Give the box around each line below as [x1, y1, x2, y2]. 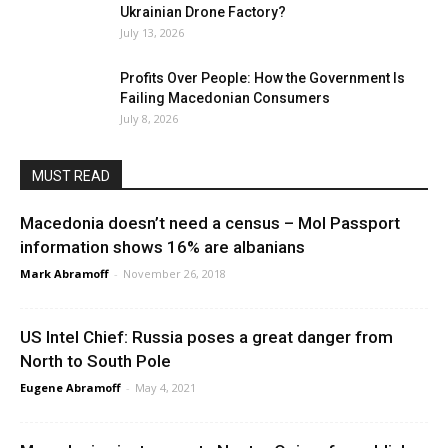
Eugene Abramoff [20, 380, 121, 395]
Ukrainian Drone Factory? [120, 4, 286, 20]
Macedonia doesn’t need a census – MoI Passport [20, 213, 400, 233]
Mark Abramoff [20, 266, 109, 281]
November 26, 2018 [123, 266, 226, 281]
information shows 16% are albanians [20, 237, 305, 257]
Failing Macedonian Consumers [120, 90, 330, 106]
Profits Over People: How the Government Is [120, 70, 405, 86]
